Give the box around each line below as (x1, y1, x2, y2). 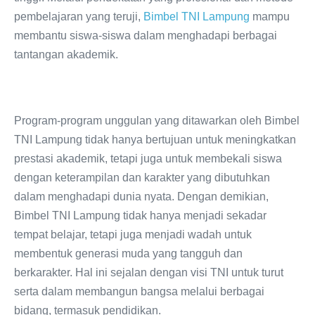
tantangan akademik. (14, 48, 118, 60)
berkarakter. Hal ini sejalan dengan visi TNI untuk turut (14, 266, 283, 278)
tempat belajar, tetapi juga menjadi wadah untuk (14, 228, 252, 240)
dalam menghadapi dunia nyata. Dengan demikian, (14, 190, 269, 202)
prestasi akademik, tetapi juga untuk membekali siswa (14, 152, 282, 165)
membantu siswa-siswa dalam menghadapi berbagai (14, 29, 277, 41)
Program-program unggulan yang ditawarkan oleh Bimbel (14, 114, 300, 127)
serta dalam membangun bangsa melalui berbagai (14, 285, 264, 297)
